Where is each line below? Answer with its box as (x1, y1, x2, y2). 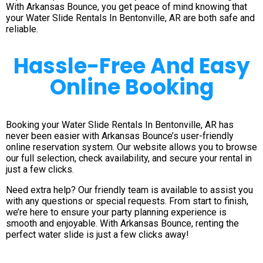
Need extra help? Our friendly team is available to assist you (6, 184, 253, 196)
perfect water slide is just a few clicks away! (6, 229, 189, 241)
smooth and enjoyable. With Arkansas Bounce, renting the (6, 218, 239, 230)
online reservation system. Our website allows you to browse (6, 141, 257, 153)
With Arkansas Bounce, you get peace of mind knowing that (6, 1, 247, 13)
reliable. (6, 23, 38, 35)
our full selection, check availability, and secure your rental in (6, 153, 252, 164)
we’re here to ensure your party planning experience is (6, 207, 227, 218)
